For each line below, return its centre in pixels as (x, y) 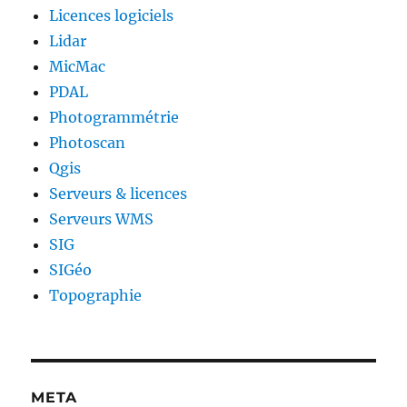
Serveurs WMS (102, 219)
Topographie (96, 295)
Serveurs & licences (119, 194)
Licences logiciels (112, 15)
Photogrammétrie (114, 117)
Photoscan (88, 143)
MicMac (78, 66)
